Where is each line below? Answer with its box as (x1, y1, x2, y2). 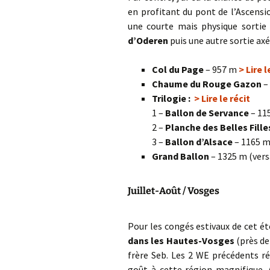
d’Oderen (128, 34, 168, 46)
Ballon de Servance (165, 107, 249, 119)
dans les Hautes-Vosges (128, 234, 234, 246)
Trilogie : (152, 92, 194, 104)
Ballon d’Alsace (165, 136, 233, 148)
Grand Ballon (152, 150, 211, 162)
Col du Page (152, 63, 204, 75)
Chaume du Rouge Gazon (152, 78, 262, 90)
